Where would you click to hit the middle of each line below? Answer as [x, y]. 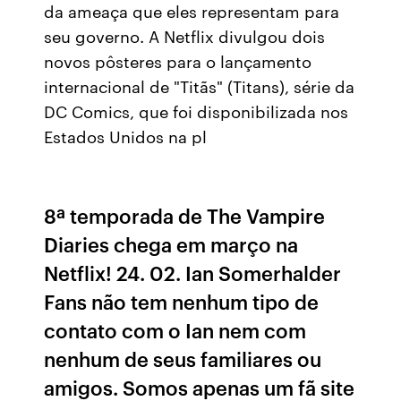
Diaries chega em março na [171, 244]
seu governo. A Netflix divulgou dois [185, 36]
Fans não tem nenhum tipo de [182, 301]
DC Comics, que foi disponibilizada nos [196, 111]
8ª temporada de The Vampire [185, 215]
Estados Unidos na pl [126, 136]
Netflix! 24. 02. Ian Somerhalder [193, 273]
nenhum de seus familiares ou [183, 358]
